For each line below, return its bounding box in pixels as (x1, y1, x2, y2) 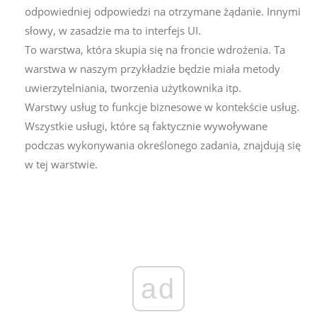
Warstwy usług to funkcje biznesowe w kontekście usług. (25, 99, 299, 114)
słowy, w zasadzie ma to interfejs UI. (25, 23, 201, 38)
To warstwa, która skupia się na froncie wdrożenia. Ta (25, 42, 285, 57)
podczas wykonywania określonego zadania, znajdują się (25, 137, 301, 152)
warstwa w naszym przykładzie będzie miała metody (25, 61, 280, 76)
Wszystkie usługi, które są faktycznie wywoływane (25, 118, 267, 133)
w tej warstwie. (25, 156, 98, 171)
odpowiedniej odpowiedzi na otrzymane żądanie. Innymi (25, 4, 301, 18)
